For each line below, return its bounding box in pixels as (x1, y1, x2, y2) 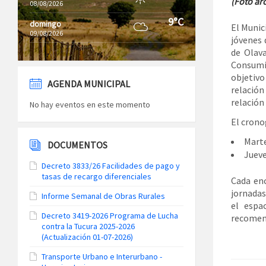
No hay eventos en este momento (30, 99, 150, 110)
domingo (30, 18, 61, 29)
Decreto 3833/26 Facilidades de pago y (42, 160, 180, 171)
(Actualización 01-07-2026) (42, 232, 133, 242)
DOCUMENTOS (47, 139, 107, 151)
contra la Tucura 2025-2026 (42, 221, 135, 232)
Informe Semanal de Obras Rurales (42, 191, 165, 201)
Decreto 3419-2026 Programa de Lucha (42, 210, 178, 221)
